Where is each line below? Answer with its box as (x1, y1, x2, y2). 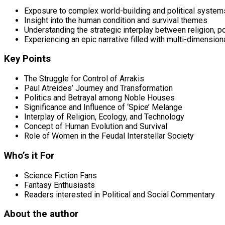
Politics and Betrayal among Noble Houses (24, 93, 175, 103)
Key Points (4, 53, 51, 65)
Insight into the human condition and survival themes (24, 15, 207, 25)
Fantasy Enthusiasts (24, 180, 95, 190)
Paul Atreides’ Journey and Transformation (24, 83, 173, 93)
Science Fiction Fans (24, 170, 97, 180)
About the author (4, 208, 78, 220)
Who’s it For (4, 150, 54, 161)
